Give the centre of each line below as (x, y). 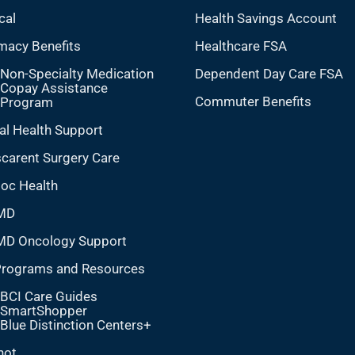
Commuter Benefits (253, 101)
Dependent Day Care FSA (269, 74)
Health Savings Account (265, 18)
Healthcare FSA (240, 46)
